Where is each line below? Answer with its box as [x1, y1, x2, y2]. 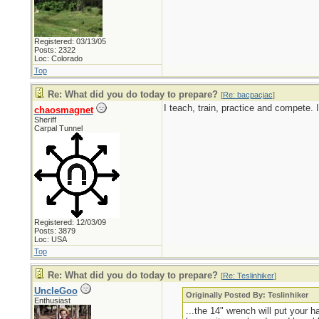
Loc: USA [33, 235, 67, 244]
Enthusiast [33, 296, 70, 305]
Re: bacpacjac [222, 90, 273, 99]
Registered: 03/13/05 [33, 37, 106, 46]
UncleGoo [33, 286, 78, 296]
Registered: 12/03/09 [33, 218, 106, 226]
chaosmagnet [33, 105, 93, 115]
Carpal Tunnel [33, 124, 83, 132]
